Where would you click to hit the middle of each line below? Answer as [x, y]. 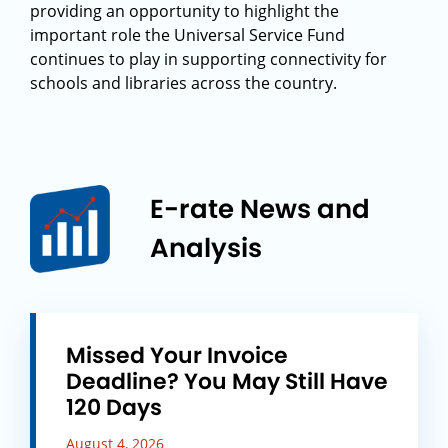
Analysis [206, 248]
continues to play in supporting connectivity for [208, 59]
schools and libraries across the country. [183, 83]
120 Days [114, 407]
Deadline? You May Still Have [227, 381]
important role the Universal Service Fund [187, 35]
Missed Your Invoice [177, 355]
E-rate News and [260, 209]
